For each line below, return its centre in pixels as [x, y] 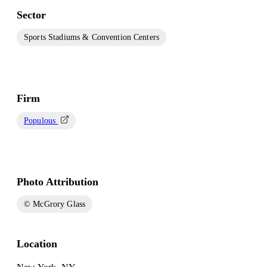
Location [37, 243]
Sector [31, 15]
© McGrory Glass [55, 204]
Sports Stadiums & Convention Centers [92, 37]
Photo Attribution [58, 181]
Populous [41, 120]
